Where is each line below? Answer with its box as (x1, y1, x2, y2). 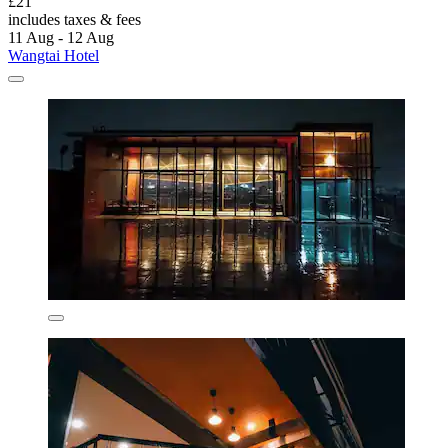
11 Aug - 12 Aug (8, 28, 114, 46)
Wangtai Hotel (8, 46, 99, 64)
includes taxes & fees (8, 10, 141, 28)
